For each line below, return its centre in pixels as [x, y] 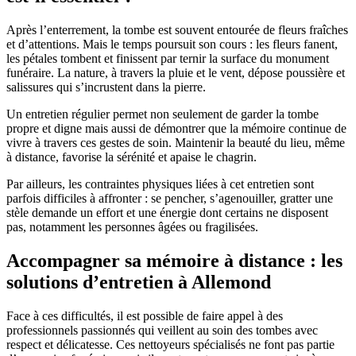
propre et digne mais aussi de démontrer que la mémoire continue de [176, 128]
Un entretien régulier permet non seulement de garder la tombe [163, 114]
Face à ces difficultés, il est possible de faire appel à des [145, 315]
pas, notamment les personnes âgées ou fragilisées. [132, 226]
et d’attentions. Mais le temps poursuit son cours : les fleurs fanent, [172, 44]
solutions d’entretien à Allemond [139, 282]
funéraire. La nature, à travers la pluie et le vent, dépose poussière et [176, 72]
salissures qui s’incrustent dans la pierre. [106, 87]
